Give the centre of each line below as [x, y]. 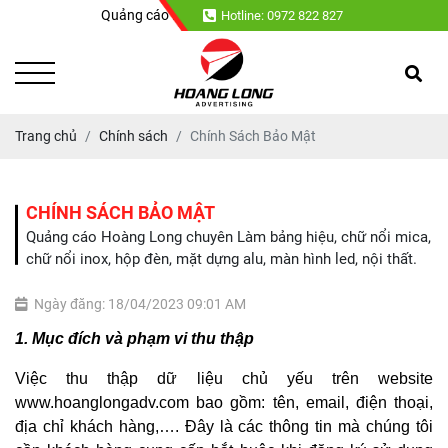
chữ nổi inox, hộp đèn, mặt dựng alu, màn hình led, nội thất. [221, 259]
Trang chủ [46, 136]
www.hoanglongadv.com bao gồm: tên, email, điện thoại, [224, 403]
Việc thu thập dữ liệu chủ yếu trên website [224, 379]
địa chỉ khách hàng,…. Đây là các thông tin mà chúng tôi [224, 427]
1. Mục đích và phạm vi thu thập [134, 339]
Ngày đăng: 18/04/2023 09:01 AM [140, 304]
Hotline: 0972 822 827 [282, 15]
